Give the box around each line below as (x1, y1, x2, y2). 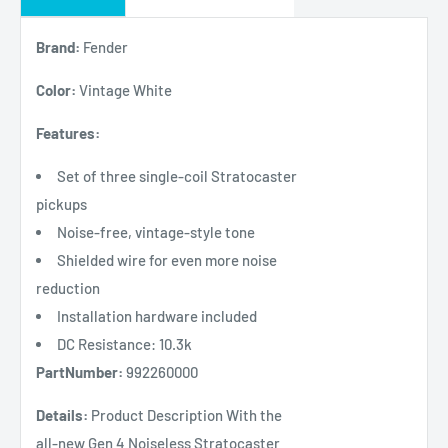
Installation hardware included (57, 306, 257, 325)
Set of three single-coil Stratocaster (57, 166, 297, 185)
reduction (36, 278, 100, 297)
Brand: (36, 37, 80, 56)
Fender (80, 37, 128, 56)
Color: (36, 80, 76, 99)
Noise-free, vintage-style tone (57, 222, 255, 241)
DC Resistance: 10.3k (57, 334, 192, 353)
